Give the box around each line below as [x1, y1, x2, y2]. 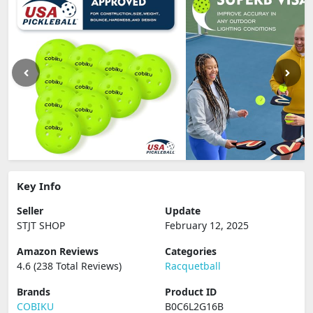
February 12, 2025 [165, 219, 249, 232]
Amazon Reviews [17, 245, 99, 258]
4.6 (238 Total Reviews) [17, 259, 122, 272]
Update [165, 204, 201, 217]
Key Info [17, 179, 61, 193]
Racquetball [165, 259, 221, 272]
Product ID [165, 285, 217, 298]
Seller [17, 204, 43, 217]
